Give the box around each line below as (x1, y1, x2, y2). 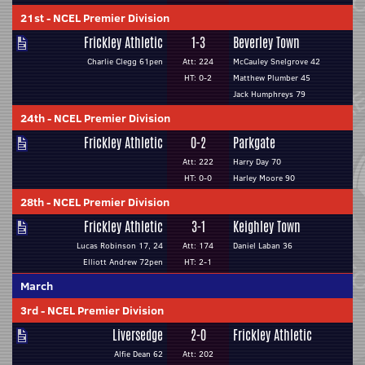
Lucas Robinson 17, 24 (77, 240, 163, 252)
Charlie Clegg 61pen (87, 55, 163, 68)
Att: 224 (182, 55, 213, 68)
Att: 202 (182, 348, 213, 360)
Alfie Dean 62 (114, 348, 163, 360)
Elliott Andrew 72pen (83, 256, 163, 268)
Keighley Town (233, 218, 301, 236)
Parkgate (233, 134, 275, 152)
